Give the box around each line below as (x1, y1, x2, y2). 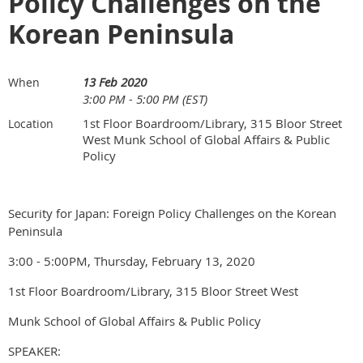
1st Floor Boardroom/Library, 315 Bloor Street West (8, 282, 298, 299)
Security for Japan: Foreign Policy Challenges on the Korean (8, 204, 336, 221)
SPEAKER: (8, 342, 61, 359)
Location (8, 115, 53, 131)
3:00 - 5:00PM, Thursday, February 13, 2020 (8, 252, 255, 269)
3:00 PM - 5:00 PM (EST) (83, 90, 207, 107)
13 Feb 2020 (83, 73, 147, 90)
